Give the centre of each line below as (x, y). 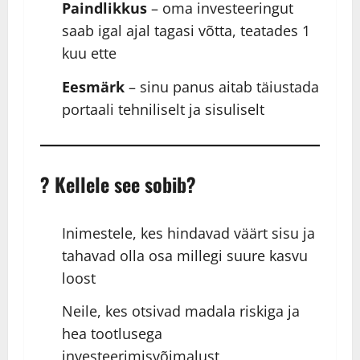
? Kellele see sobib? (118, 184)
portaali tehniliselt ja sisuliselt (163, 109)
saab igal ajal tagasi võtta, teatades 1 (186, 31)
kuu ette (89, 53)
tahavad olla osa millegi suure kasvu (185, 255)
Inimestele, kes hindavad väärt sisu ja (188, 233)
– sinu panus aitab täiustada (222, 86)
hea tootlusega (112, 334)
